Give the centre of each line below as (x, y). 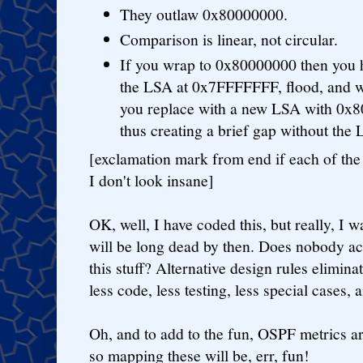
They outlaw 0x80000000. (204, 15)
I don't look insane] (152, 180)
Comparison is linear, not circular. (229, 40)
